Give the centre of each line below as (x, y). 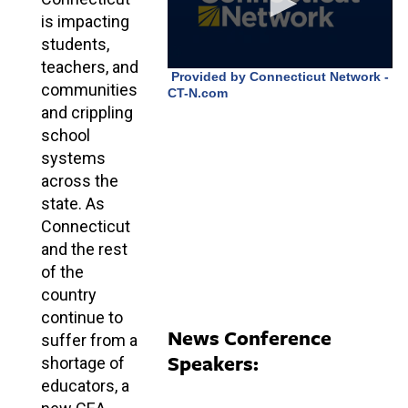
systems (73, 158)
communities (89, 89)
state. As (73, 203)
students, (75, 44)
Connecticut (86, 226)
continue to (82, 317)
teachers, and (90, 66)
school (66, 135)
